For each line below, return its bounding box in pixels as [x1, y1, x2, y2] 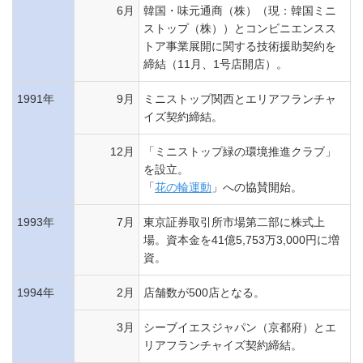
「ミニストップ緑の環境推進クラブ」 [143, 145, 336, 158]
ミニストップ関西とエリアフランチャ [143, 92, 336, 105]
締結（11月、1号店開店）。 [143, 58, 288, 70]
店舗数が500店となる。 [143, 286, 265, 299]
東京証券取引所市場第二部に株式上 [143, 216, 325, 228]
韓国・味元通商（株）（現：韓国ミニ [143, 4, 336, 17]
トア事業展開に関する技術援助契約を [143, 40, 336, 53]
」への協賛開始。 [211, 181, 302, 194]
